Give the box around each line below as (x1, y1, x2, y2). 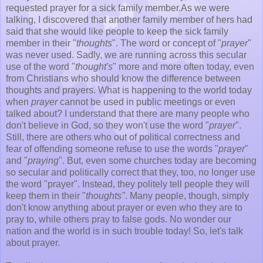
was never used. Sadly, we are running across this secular (6, 49, 247, 60)
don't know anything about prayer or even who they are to (6, 202, 242, 213)
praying (28, 155, 59, 166)
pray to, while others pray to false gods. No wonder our (6, 214, 231, 224)
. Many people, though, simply (125, 190, 249, 201)
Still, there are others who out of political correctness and (6, 131, 240, 142)
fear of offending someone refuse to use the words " (6, 143, 218, 154)
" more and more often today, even (113, 61, 254, 72)
